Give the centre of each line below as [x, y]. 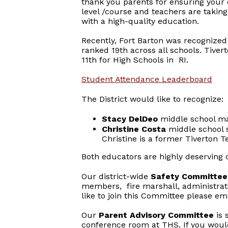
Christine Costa [135, 129]
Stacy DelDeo [130, 119]
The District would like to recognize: [152, 99]
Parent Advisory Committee [158, 215]
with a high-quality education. [141, 21]
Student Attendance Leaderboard [147, 79]
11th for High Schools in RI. [136, 60]
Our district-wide [116, 176]
